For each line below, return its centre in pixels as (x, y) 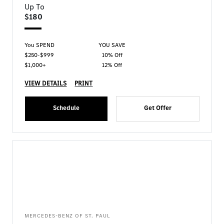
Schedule (66, 108)
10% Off (112, 55)
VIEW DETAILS (46, 83)
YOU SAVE (112, 45)
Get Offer (157, 108)
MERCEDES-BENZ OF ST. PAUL (68, 216)
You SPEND (40, 45)
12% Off (112, 65)
